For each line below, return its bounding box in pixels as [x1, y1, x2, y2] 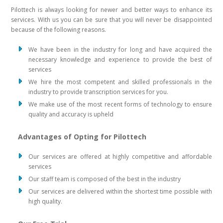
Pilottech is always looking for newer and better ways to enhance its [11, 5, 212, 14]
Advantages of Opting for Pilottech [18, 132, 149, 142]
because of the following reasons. [11, 25, 107, 34]
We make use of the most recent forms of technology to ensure [28, 100, 212, 109]
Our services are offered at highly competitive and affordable [28, 152, 212, 161]
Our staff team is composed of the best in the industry [28, 175, 181, 184]
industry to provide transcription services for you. [28, 88, 169, 97]
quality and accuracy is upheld [28, 110, 114, 119]
